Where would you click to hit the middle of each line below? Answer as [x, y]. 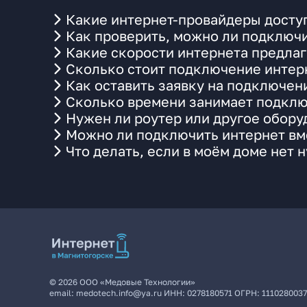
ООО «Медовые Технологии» [137, 282]
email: [63, 293]
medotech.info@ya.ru [119, 293]
